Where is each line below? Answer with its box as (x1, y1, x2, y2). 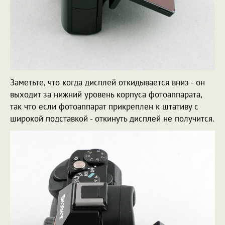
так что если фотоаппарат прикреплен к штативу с (10, 101, 198, 113)
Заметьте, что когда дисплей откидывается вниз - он (10, 77, 205, 88)
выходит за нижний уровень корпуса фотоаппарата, (10, 89, 202, 100)
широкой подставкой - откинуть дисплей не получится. (10, 113, 214, 125)
